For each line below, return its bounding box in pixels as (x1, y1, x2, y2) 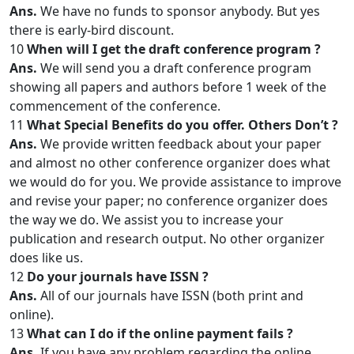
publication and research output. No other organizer (9, 230, 325, 247)
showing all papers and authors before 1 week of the (9, 78, 326, 96)
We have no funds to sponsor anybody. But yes (37, 2, 320, 20)
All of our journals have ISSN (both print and (37, 287, 303, 304)
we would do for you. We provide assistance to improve (9, 173, 341, 190)
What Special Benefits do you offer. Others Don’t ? (27, 116, 338, 134)
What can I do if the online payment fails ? (27, 325, 293, 342)
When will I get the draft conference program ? (27, 40, 321, 58)
